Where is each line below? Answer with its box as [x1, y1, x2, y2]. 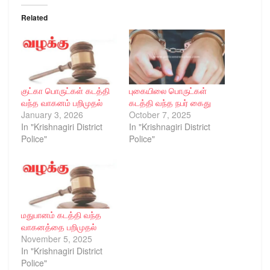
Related [21, 11, 48, 23]
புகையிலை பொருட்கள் [129, 84, 207, 96]
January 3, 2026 [21, 108, 83, 121]
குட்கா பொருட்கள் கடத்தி [21, 84, 110, 96]
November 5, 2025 [21, 233, 92, 245]
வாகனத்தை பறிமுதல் [21, 221, 96, 233]
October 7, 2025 [129, 108, 191, 121]
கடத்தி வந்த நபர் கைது [129, 96, 211, 108]
